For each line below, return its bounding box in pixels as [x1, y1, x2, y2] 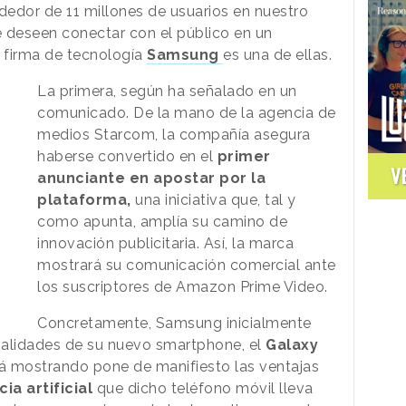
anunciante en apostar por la [37, 169, 266, 187]
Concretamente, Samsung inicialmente [37, 314, 312, 332]
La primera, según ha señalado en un [37, 82, 297, 100]
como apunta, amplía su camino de [37, 212, 288, 230]
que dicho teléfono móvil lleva [92, 379, 314, 397]
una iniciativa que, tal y [130, 190, 296, 208]
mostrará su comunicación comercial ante [37, 256, 336, 274]
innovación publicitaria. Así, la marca [37, 234, 295, 252]
